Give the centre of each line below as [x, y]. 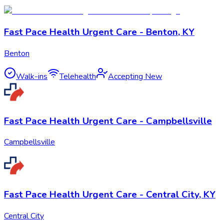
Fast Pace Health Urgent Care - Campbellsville [108, 121]
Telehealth [78, 77]
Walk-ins [32, 77]
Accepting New [135, 77]
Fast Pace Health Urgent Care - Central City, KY [110, 195]
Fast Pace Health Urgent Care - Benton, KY [99, 32]
